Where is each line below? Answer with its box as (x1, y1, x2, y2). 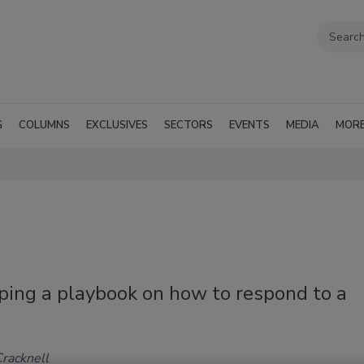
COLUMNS (19, 117, 70, 132)
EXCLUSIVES (86, 117, 148, 132)
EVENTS (229, 117, 270, 132)
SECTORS (164, 117, 213, 132)
